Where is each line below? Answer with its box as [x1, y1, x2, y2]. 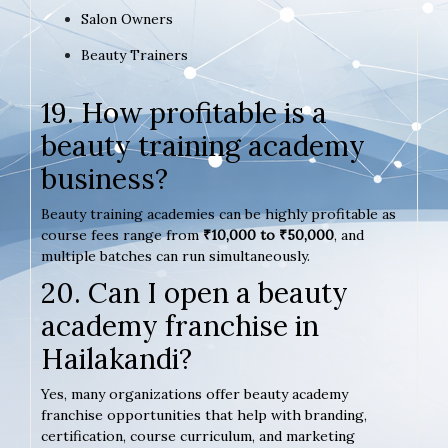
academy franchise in [41, 308, 319, 345]
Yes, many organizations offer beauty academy [41, 385, 348, 404]
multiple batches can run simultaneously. [41, 247, 310, 266]
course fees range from [41, 226, 203, 245]
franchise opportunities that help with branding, [41, 406, 367, 425]
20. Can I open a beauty [41, 275, 348, 312]
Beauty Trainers [81, 46, 188, 65]
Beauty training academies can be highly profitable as [41, 205, 396, 224]
